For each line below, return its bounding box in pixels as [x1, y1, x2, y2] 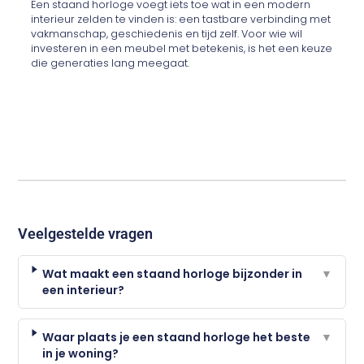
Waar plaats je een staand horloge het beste [42, 328, 311, 345]
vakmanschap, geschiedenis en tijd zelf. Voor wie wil [31, 27, 303, 41]
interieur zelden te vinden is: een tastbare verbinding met [31, 12, 331, 27]
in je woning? [42, 344, 119, 362]
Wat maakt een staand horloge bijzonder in [42, 265, 303, 282]
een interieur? [42, 281, 125, 298]
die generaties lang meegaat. [31, 56, 190, 71]
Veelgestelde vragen [18, 224, 154, 242]
